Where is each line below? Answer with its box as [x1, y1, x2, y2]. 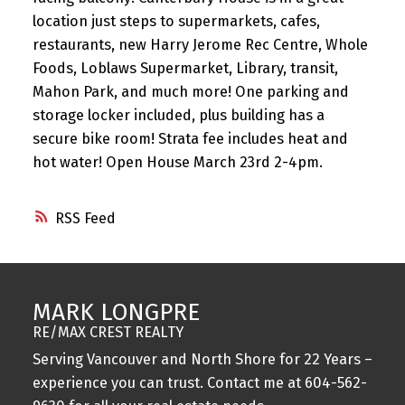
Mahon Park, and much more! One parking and [32, 83, 349, 101]
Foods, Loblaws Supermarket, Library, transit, [32, 60, 338, 78]
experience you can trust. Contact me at [32, 373, 305, 391]
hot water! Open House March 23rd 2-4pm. [32, 154, 323, 172]
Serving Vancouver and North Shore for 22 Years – [32, 350, 372, 368]
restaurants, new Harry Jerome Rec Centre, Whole [32, 36, 368, 54]
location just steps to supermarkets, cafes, [32, 13, 320, 31]
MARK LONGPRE [32, 297, 200, 326]
